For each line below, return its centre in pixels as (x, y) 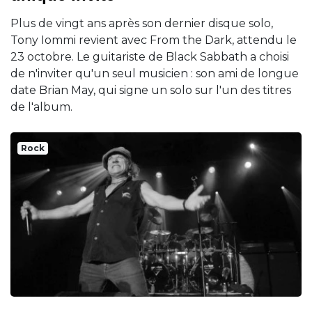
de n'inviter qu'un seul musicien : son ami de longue (155, 74)
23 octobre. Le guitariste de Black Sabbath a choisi (150, 57)
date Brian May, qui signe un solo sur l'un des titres (151, 91)
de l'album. (41, 107)
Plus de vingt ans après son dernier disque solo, (142, 24)
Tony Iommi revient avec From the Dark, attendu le (154, 40)
